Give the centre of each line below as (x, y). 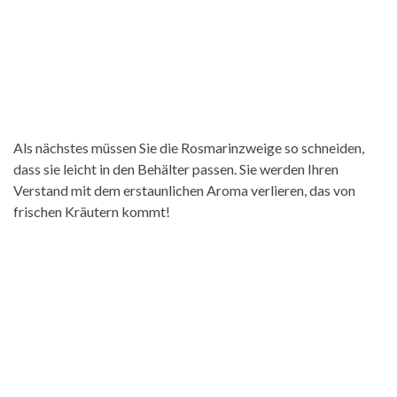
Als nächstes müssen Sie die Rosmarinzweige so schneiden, (189, 148)
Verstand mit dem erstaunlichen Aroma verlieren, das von (184, 191)
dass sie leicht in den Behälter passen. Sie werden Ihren (176, 169)
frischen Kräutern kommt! (92, 212)
